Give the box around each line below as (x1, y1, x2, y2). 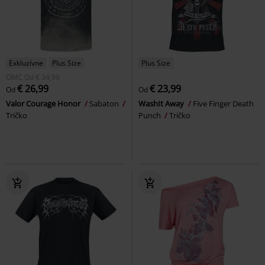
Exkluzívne (9, 57, 43, 68)
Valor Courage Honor (6, 98, 82, 109)
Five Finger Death (193, 98, 254, 109)
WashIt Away (138, 98, 186, 109)
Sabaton (89, 98, 121, 109)
